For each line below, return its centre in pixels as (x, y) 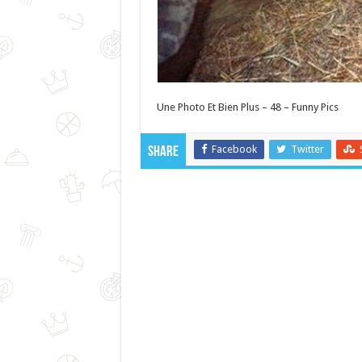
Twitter (307, 149)
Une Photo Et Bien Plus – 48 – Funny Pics (247, 107)
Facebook (234, 149)
